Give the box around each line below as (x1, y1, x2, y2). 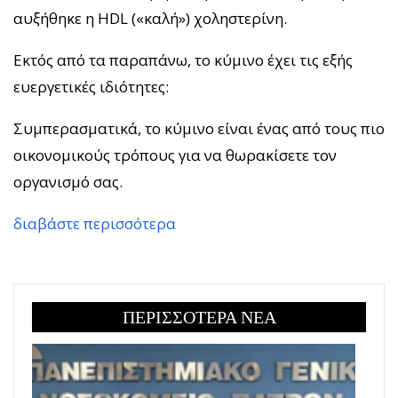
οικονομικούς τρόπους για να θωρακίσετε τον (13, 144, 337, 165)
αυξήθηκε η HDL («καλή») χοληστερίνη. (13, 7, 287, 28)
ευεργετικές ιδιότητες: (13, 76, 169, 97)
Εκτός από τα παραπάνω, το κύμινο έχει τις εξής (13, 49, 353, 70)
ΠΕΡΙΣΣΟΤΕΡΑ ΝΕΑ (122, 306, 276, 327)
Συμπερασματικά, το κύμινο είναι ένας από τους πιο (13, 117, 385, 139)
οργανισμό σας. (13, 171, 123, 192)
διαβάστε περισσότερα (13, 212, 176, 234)
